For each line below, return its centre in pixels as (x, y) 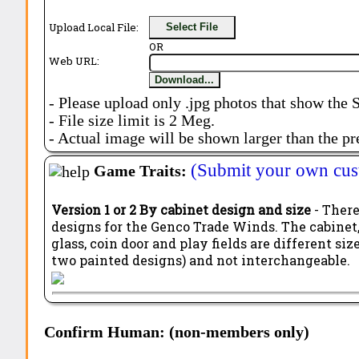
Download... (185, 79)
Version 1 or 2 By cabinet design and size (182, 210)
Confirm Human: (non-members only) (177, 333)
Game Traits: (143, 171)
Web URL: (75, 61)
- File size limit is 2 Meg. (132, 120)
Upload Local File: (94, 27)
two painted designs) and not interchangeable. (201, 260)
